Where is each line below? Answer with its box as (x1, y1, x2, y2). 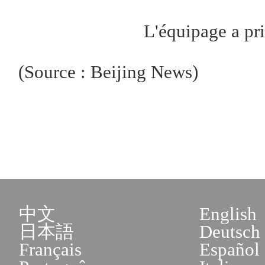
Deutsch (199, 221, 261, 242)
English (199, 203, 257, 224)
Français (18, 239, 82, 260)
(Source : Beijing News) (18, 61, 199, 82)
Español (199, 239, 260, 260)
